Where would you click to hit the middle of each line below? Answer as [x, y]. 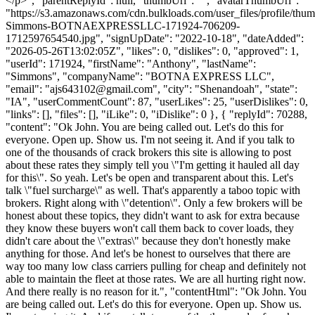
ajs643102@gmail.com [101, 89]
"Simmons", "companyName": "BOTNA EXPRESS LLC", [140, 76]
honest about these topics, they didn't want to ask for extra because [153, 215]
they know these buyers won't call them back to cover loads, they [150, 228]
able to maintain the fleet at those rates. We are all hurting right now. [156, 278]
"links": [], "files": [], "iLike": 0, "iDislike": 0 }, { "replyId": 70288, [156, 114]
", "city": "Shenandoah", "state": [225, 89]
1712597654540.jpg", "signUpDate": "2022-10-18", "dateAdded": [155, 38]
